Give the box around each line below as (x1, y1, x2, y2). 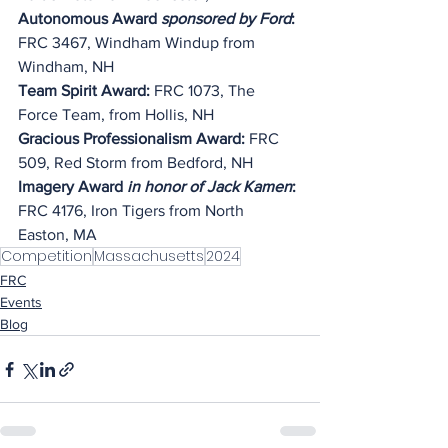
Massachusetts (94, 246, 204, 266)
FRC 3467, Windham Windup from (18, 34, 259, 51)
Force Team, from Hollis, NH (18, 106, 214, 123)
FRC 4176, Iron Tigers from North (18, 202, 248, 219)
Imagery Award (18, 178, 127, 195)
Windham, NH (18, 58, 114, 75)
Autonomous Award (18, 10, 161, 27)
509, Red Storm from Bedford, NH (18, 154, 253, 171)
